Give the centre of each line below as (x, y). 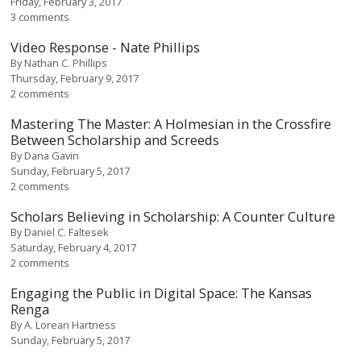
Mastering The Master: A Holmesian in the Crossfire (171, 123)
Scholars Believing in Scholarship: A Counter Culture (173, 216)
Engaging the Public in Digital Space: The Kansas (162, 293)
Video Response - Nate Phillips (106, 47)
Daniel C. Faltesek (67, 232)
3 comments (40, 17)
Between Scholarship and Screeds (115, 139)
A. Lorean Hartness (71, 324)
